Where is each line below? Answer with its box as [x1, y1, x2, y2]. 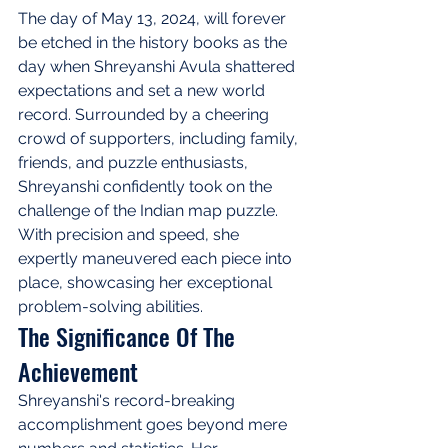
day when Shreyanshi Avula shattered [18, 56, 299, 76]
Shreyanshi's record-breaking [18, 390, 239, 410]
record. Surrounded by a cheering [18, 104, 273, 124]
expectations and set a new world [18, 80, 269, 100]
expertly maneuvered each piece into [18, 248, 296, 268]
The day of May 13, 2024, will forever [18, 8, 290, 28]
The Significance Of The [18, 317, 241, 354]
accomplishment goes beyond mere [18, 414, 291, 434]
